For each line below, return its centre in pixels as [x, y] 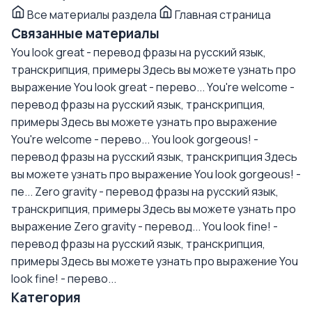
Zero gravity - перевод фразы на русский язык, [157, 192]
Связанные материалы [85, 33]
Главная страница [222, 15]
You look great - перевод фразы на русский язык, [139, 52]
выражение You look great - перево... [108, 87]
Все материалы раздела [92, 15]
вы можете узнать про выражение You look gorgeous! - [156, 174]
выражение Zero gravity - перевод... [106, 226]
